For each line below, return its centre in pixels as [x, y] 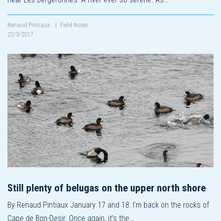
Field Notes [74, 25]
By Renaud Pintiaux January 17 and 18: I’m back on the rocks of [108, 205]
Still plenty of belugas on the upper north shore [107, 188]
